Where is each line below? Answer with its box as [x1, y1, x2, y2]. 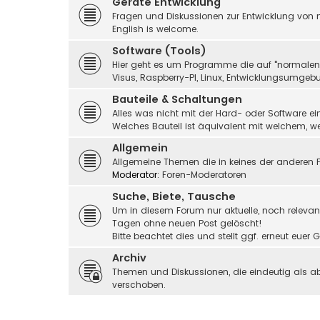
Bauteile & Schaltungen [112, 91, 242, 106]
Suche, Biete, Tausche [112, 189, 236, 204]
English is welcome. [112, 22, 199, 35]
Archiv [112, 250, 146, 265]
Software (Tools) [112, 43, 206, 58]
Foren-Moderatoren [162, 168, 246, 181]
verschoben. [112, 278, 166, 291]
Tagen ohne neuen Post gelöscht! [112, 216, 262, 229]
